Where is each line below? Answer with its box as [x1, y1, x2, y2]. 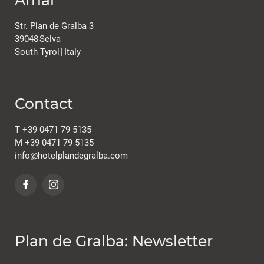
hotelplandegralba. [38, 150, 110, 161]
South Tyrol [15, 46, 60, 57]
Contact [15, 94, 73, 113]
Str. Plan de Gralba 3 [15, 20, 94, 31]
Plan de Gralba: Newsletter [15, 232, 213, 250]
